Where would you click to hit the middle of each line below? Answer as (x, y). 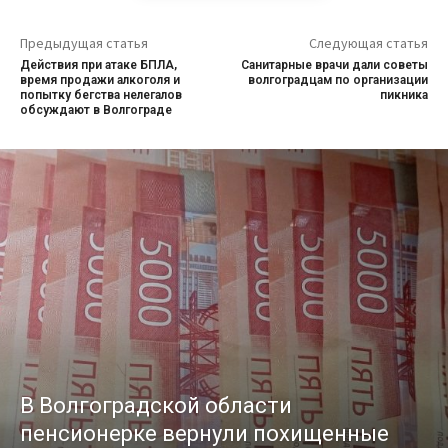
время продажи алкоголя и (100, 80)
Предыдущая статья (84, 43)
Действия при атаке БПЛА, (98, 65)
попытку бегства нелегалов (101, 95)
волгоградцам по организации (337, 80)
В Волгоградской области (156, 406)
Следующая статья (368, 43)
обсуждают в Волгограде (96, 110)
